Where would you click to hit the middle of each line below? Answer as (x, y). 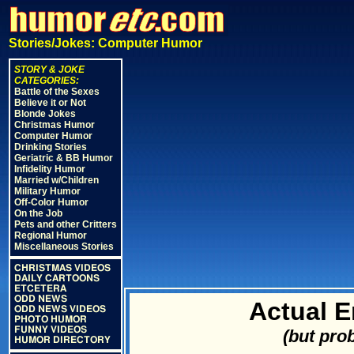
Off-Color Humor (51, 202)
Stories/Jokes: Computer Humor (105, 43)
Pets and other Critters (66, 224)
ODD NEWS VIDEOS (60, 309)
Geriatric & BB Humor (64, 158)
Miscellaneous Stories (64, 247)
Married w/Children (56, 180)
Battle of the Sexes (57, 92)
